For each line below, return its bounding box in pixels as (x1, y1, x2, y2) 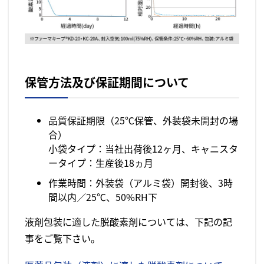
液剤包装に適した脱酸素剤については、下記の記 (25, 214, 233, 229)
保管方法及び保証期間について (25, 74, 190, 91)
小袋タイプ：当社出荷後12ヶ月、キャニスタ (48, 141, 239, 156)
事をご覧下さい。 (25, 231, 101, 246)
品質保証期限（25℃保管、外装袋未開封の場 (48, 113, 239, 128)
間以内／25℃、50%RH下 (48, 190, 158, 204)
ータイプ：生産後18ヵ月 (48, 156, 154, 170)
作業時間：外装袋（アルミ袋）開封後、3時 (48, 176, 233, 190)
